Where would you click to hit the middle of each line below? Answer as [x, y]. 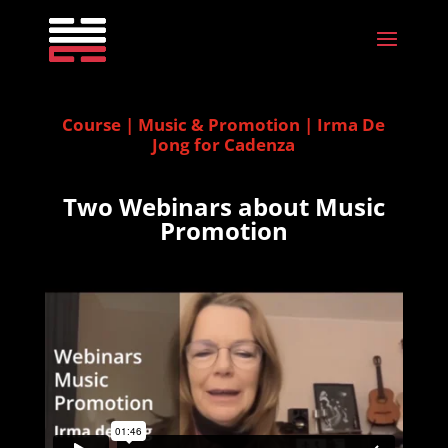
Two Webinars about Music [223, 206]
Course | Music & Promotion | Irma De [224, 124]
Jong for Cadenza [224, 144]
